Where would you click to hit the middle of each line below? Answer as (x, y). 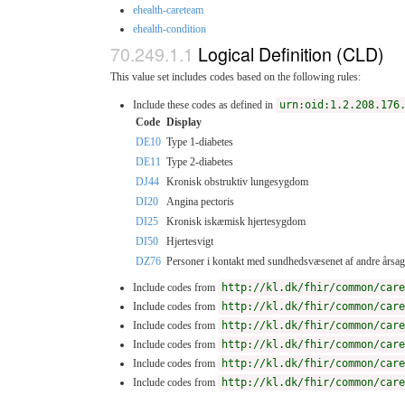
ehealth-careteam (168, 9)
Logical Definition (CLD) (291, 53)
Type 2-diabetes (200, 161)
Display (184, 122)
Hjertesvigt (190, 241)
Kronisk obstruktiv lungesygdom (237, 181)
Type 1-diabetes (200, 141)
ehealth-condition (170, 28)
